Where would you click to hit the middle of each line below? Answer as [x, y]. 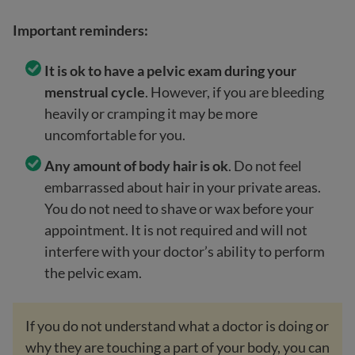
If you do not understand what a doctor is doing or [177, 326]
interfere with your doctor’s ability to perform [185, 251]
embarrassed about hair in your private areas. [183, 187]
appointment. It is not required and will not [176, 230]
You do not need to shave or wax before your [179, 208]
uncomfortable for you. [115, 135]
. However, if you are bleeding [235, 92]
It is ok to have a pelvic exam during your [170, 71]
